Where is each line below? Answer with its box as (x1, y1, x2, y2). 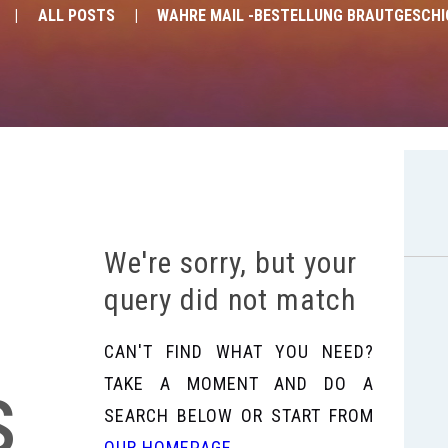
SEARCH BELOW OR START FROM (104, 404, 374, 426)
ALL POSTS (37, 6, 115, 26)
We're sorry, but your (104, 244, 357, 280)
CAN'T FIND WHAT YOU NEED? (104, 340, 374, 362)
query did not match (104, 281, 356, 317)
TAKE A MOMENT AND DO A (104, 372, 374, 394)
